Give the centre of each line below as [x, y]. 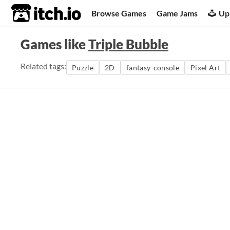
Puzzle [83, 68]
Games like [54, 44]
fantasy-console [153, 68]
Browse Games [119, 13]
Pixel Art [206, 68]
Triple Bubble [128, 44]
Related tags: [43, 66]
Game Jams [177, 13]
